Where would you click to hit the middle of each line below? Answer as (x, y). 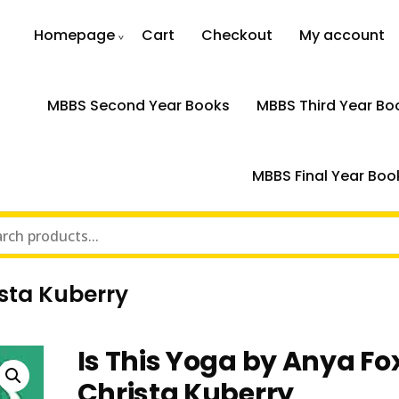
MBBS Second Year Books (138, 106)
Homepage (75, 35)
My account (342, 35)
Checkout (237, 35)
